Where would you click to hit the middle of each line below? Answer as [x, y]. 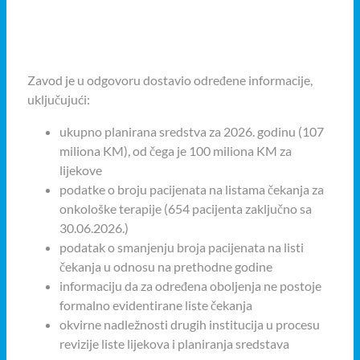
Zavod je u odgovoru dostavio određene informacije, [170, 80]
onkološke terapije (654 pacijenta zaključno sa [186, 209]
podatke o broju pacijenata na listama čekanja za [192, 190]
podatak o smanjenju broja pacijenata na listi [182, 247]
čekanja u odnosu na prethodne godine [166, 267]
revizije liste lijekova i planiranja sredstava [174, 344]
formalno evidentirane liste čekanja [156, 305]
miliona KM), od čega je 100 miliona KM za [176, 151]
